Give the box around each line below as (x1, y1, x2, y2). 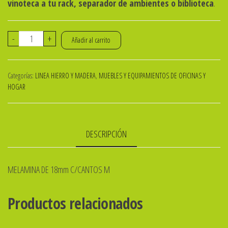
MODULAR (18, 45, 54, 58)
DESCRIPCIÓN (86, 127, 127, 140)
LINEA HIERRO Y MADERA (35, 70, 96, 80)
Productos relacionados (8, 192, 143, 214)
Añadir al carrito (71, 35, 110, 45)
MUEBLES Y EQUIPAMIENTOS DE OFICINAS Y (99, 70, 206, 80)
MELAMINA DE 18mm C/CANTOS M (8, 163, 110, 176)
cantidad (18, 145, 50, 158)
